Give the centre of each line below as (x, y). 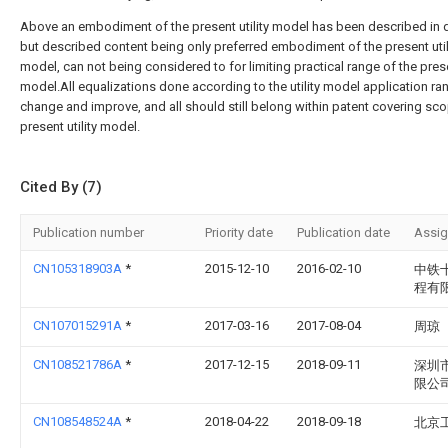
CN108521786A (79, 364)
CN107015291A (79, 325)
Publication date (343, 232)
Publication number (88, 232)
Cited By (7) (61, 187)
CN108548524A (79, 421)
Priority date (239, 232)
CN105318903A (79, 268)
